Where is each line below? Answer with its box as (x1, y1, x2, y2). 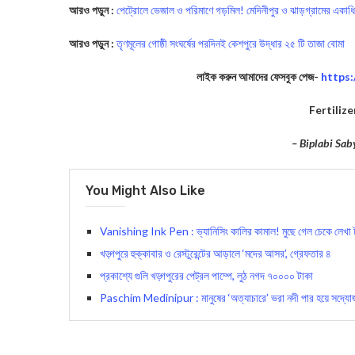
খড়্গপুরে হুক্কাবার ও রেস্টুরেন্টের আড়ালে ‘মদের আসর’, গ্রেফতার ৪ (100, 246, 331, 261)
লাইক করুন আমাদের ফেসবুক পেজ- (197, 70, 322, 84)
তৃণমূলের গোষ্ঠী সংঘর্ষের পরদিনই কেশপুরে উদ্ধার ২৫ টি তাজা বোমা (116, 36, 345, 51)
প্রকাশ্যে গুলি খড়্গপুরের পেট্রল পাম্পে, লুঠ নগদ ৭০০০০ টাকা (100, 269, 313, 283)
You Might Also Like (86, 183, 205, 199)
